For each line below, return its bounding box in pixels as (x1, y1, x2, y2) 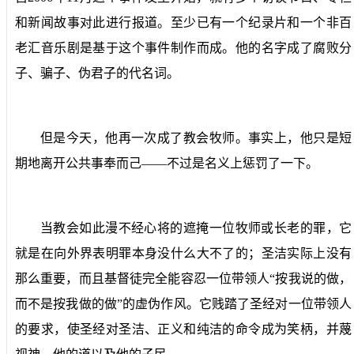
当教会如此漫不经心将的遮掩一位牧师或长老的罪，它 (40, 220, 352, 235)
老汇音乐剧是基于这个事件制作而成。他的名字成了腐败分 (15, 40, 352, 55)
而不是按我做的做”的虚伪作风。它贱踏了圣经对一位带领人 (15, 296, 352, 311)
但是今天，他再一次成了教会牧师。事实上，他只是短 (40, 130, 352, 145)
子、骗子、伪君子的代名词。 (15, 66, 179, 80)
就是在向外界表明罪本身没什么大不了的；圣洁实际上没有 (15, 246, 352, 260)
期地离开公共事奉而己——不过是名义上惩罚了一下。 (15, 156, 318, 170)
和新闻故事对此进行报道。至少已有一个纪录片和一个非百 (15, 15, 352, 29)
